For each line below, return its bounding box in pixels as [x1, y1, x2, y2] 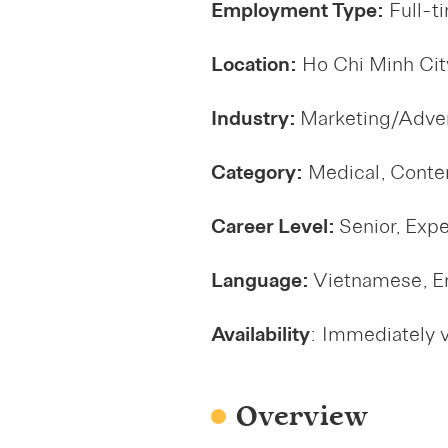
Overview [235, 401, 368, 431]
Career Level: [210, 219, 339, 239]
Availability [210, 327, 310, 347]
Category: [210, 165, 303, 185]
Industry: [210, 111, 300, 131]
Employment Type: [210, 3, 384, 23]
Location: [210, 57, 297, 77]
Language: [210, 273, 313, 293]
